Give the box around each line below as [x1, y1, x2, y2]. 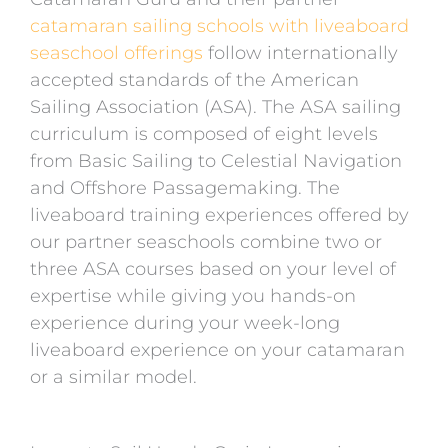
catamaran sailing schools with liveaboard [30, 14, 409, 37]
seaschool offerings [30, 41, 203, 64]
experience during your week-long [30, 311, 340, 334]
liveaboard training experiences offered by [30, 203, 409, 226]
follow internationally [203, 41, 398, 64]
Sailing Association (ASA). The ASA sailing [30, 95, 401, 118]
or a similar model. [30, 365, 202, 388]
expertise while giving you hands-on [30, 284, 356, 307]
